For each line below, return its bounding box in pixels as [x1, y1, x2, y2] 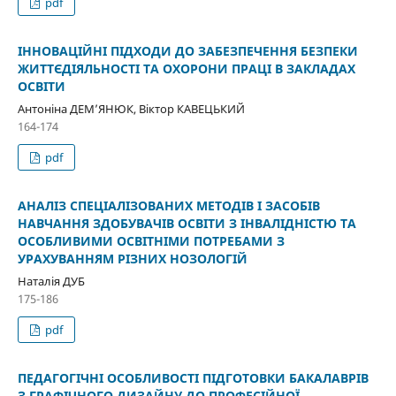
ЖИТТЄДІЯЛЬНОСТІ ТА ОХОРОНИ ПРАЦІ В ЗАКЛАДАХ [17, 59, 355, 77]
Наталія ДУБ [17, 272, 85, 289]
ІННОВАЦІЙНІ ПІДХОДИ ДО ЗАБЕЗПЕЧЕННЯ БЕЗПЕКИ [17, 42, 358, 59]
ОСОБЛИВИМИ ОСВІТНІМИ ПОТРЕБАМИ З [17, 232, 285, 249]
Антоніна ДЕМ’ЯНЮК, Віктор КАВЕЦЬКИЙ [17, 100, 245, 117]
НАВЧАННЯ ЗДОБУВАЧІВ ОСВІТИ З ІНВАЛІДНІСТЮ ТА [17, 214, 356, 232]
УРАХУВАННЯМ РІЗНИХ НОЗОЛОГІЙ [17, 249, 247, 267]
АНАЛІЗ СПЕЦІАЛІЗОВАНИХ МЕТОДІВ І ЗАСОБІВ [17, 196, 320, 214]
